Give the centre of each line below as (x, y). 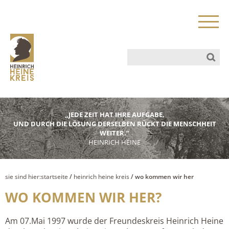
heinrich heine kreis (101, 176)
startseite (54, 176)
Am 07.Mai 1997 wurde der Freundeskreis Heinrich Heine (114, 221)
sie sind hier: (23, 176)
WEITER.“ (114, 133)
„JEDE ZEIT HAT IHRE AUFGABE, (114, 114)
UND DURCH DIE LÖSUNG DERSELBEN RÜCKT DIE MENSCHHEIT (114, 123)
